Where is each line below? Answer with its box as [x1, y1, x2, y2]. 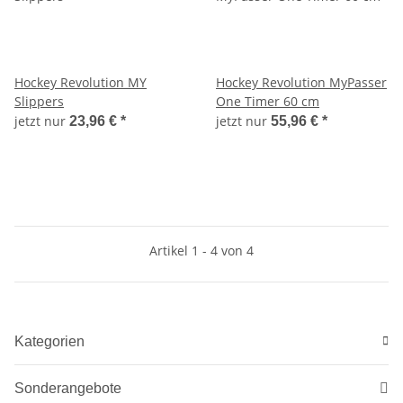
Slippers [14, 92, 64, 110]
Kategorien [14, 333, 85, 349]
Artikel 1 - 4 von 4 [149, 241, 254, 259]
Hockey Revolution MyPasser [216, 73, 387, 91]
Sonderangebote [14, 380, 121, 396]
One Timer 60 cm [216, 92, 319, 110]
